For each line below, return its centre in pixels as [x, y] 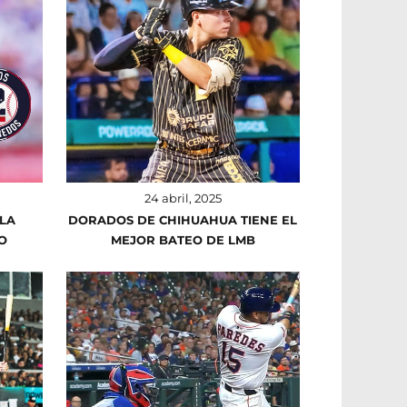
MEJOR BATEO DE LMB [183, 239]
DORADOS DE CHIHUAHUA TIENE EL [183, 219]
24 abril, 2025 [183, 198]
